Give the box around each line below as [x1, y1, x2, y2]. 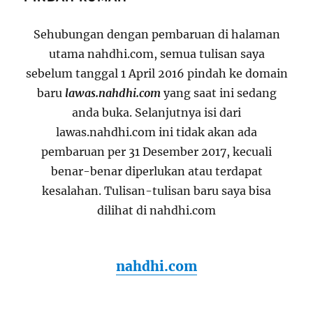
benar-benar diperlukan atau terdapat [50, 164, 263, 179]
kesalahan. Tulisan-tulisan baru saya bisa [42, 184, 271, 198]
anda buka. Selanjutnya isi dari [72, 105, 241, 120]
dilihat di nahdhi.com [97, 203, 216, 218]
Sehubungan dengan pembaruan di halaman [33, 27, 280, 42]
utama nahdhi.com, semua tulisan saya [48, 47, 265, 61]
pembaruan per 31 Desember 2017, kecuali [41, 145, 272, 159]
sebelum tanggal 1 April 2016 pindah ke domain [25, 66, 288, 81]
